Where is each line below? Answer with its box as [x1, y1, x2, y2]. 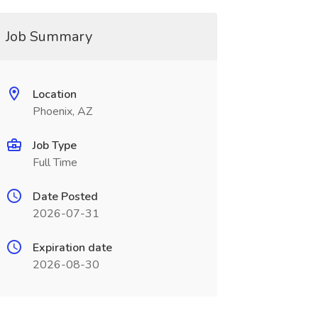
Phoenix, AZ [32, 104, 92, 119]
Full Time [32, 155, 77, 170]
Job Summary [5, 27, 92, 46]
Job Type [32, 138, 77, 153]
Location [32, 87, 77, 102]
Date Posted [32, 189, 98, 204]
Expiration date [32, 240, 112, 256]
